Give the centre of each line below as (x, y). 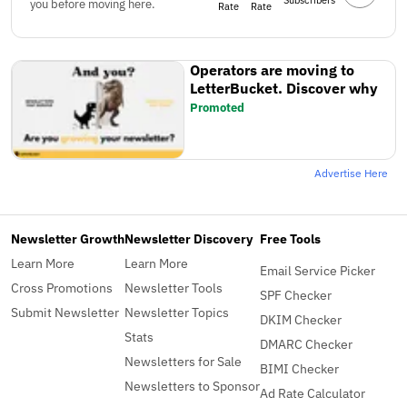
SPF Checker (296, 294)
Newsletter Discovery (189, 238)
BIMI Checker (299, 368)
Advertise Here (351, 173)
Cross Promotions (62, 287)
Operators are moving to (273, 70)
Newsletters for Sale (183, 361)
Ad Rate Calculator (313, 392)
